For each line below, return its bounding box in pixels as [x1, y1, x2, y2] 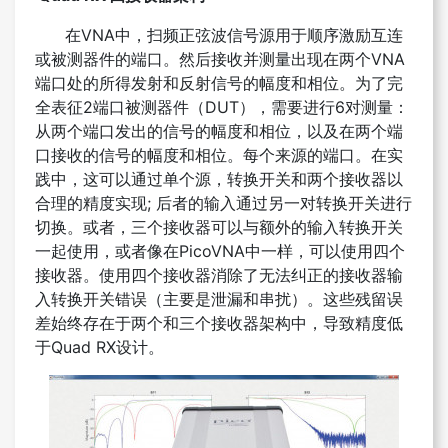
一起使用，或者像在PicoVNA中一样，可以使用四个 [35, 241, 405, 262]
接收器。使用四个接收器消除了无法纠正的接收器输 [35, 265, 403, 286]
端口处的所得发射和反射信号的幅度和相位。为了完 [35, 73, 403, 94]
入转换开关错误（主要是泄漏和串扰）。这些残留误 [35, 289, 403, 310]
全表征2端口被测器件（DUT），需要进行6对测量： [35, 97, 409, 118]
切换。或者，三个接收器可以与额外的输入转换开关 [35, 217, 403, 238]
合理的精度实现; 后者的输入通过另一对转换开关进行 [35, 193, 412, 214]
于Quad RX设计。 [35, 337, 164, 358]
